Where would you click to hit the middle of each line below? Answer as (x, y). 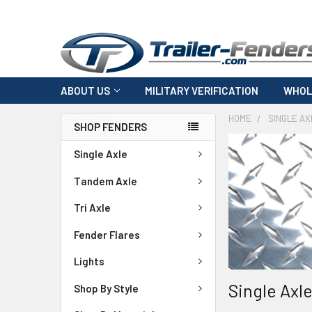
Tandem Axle (106, 181)
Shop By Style (106, 288)
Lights (89, 262)
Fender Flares (107, 234)
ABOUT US (85, 91)
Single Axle (101, 154)
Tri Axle (92, 208)
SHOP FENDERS (110, 127)
